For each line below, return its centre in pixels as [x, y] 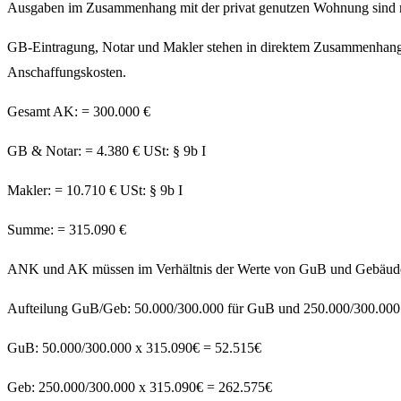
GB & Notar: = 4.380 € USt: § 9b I [107, 151]
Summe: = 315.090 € [67, 230]
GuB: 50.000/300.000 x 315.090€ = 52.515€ [134, 348]
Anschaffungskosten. [67, 73]
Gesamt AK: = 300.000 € [79, 112]
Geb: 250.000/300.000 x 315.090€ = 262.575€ [140, 388]
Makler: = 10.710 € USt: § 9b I [95, 191]
